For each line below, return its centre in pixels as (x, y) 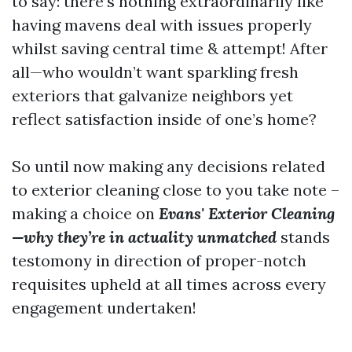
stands (303, 237)
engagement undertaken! (104, 308)
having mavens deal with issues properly (162, 25)
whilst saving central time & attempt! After (170, 48)
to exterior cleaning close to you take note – (176, 190)
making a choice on (85, 213)
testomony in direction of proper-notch (159, 260)
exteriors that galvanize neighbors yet (152, 95)
